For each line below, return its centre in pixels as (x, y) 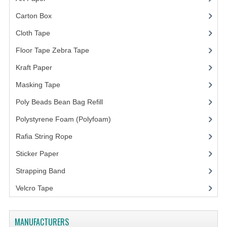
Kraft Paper (34, 68)
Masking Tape (38, 85)
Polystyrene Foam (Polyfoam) (63, 119)
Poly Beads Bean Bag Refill (59, 102)
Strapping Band (40, 171)
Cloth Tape (33, 33)
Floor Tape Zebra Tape (52, 50)
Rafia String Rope (44, 137)
